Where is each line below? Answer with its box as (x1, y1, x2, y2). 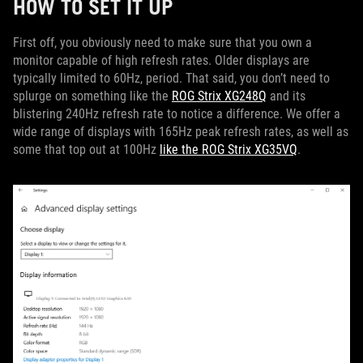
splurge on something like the (13, 88, 172, 104)
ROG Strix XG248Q (172, 88, 267, 104)
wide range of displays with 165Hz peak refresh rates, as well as (13, 123, 348, 139)
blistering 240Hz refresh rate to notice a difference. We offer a (13, 105, 340, 122)
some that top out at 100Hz (13, 141, 160, 157)
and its (267, 88, 305, 104)
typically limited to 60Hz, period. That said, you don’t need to (13, 70, 330, 86)
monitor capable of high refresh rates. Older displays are (13, 52, 310, 68)
